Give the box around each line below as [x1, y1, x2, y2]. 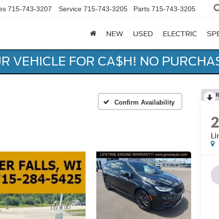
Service [59, 5, 82, 13]
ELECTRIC [163, 30, 197, 38]
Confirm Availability [114, 98, 175, 106]
